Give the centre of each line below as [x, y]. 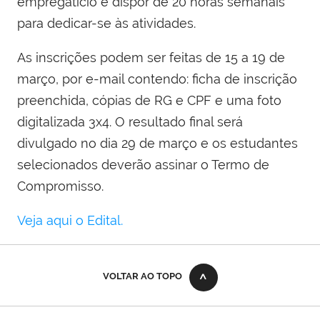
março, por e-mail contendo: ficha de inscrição [157, 79]
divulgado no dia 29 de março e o [119, 144]
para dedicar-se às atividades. [106, 24]
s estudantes [259, 144]
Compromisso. [60, 186]
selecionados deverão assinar [107, 165]
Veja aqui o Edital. [70, 221]
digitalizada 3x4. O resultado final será [130, 122]
